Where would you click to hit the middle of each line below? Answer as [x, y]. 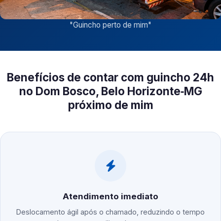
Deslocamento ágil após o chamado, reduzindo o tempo [110, 212]
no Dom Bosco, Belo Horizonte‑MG [110, 91]
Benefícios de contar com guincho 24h [110, 77]
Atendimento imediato [110, 197]
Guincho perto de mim [110, 25]
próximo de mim [110, 105]
